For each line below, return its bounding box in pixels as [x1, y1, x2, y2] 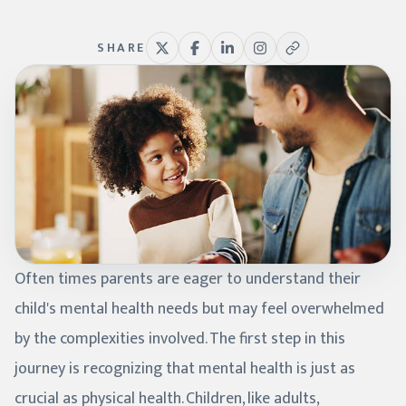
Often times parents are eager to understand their [14, 265, 361, 293]
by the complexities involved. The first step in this [14, 324, 345, 353]
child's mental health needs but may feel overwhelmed [14, 295, 384, 323]
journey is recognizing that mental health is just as [14, 354, 355, 382]
